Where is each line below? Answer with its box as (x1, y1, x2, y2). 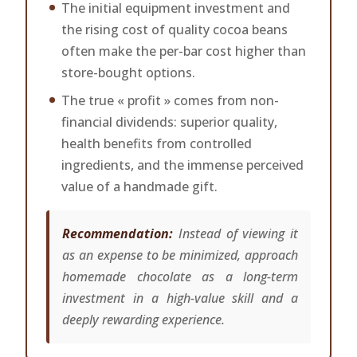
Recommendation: (62, 225, 173, 242)
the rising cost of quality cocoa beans (61, 21, 288, 38)
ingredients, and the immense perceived (61, 156, 304, 174)
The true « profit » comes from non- (61, 92, 280, 109)
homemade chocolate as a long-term (62, 268, 298, 285)
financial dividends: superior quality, (61, 113, 278, 131)
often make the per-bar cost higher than (61, 42, 307, 60)
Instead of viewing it (173, 225, 298, 242)
